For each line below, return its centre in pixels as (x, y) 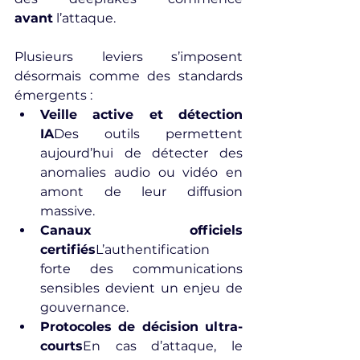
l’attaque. (84, 18)
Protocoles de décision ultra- (141, 327)
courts (61, 346)
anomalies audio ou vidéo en (141, 172)
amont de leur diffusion (141, 192)
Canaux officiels (141, 230)
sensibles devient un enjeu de (141, 288)
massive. (67, 211)
